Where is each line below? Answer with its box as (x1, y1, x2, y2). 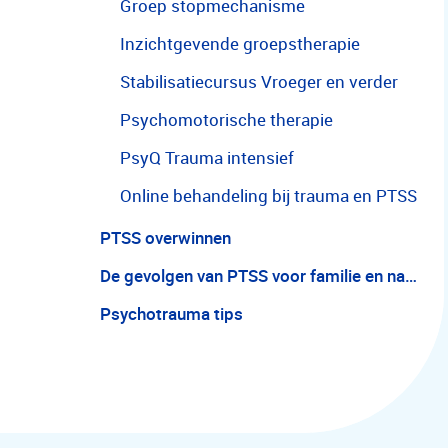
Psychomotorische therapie (120, 108, 333, 131)
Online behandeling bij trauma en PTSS (120, 184, 417, 207)
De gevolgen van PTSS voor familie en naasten (405, 264, 417, 287)
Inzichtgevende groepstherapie (120, 32, 360, 55)
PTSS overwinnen (100, 226, 231, 249)
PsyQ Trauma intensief (120, 146, 294, 169)
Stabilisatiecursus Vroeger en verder (120, 70, 398, 93)
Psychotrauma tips (100, 302, 243, 325)
